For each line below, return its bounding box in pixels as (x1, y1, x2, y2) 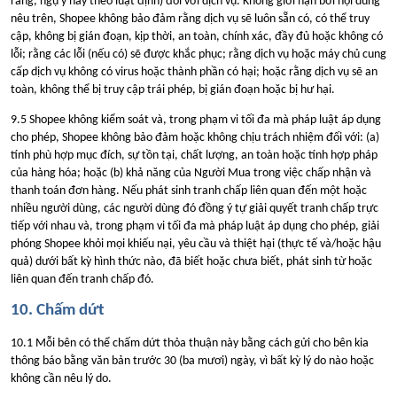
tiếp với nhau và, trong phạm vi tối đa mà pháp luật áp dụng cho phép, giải (11, 219, 379, 233)
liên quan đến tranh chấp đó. (11, 272, 154, 286)
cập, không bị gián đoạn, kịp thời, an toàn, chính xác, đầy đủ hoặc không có (11, 30, 383, 44)
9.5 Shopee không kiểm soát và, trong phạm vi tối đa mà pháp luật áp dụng (11, 113, 381, 127)
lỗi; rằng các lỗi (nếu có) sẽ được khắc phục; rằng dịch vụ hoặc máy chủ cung (11, 48, 386, 62)
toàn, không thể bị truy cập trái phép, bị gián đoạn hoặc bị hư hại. (11, 83, 335, 97)
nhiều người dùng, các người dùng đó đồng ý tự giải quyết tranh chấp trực (11, 201, 378, 215)
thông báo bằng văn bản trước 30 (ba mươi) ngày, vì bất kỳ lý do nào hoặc (11, 354, 374, 369)
